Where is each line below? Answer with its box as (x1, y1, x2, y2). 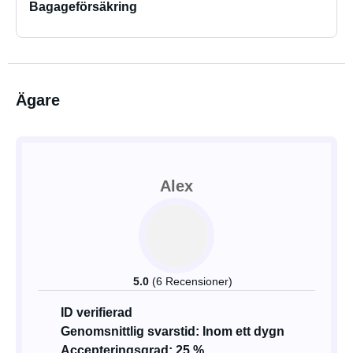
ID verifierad (61, 306, 132, 319)
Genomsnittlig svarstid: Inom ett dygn (61, 325, 284, 338)
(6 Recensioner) (152, 275, 232, 288)
